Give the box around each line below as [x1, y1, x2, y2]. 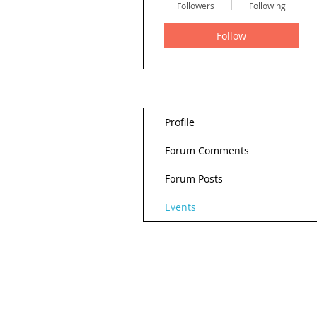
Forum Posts [165, 172, 223, 185]
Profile [165, 115, 195, 129]
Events [165, 200, 196, 214]
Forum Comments [165, 144, 249, 157]
